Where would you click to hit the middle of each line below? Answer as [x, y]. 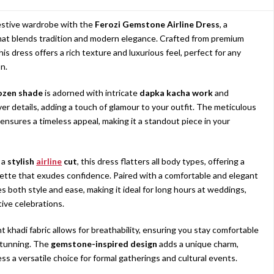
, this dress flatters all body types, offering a [161, 161]
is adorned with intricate [91, 93]
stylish [22, 161]
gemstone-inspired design [104, 244]
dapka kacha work [176, 93]
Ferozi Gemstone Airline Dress [157, 24]
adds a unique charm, [198, 244]
